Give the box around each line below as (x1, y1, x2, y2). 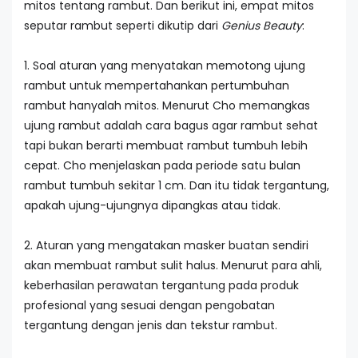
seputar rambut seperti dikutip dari (24, 18, 221, 34)
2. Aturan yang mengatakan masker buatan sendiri (24, 237, 308, 253)
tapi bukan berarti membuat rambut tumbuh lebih (24, 137, 308, 153)
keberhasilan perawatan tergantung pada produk (24, 277, 299, 293)
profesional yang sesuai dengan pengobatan (24, 297, 275, 313)
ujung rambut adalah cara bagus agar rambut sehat (24, 117, 318, 133)
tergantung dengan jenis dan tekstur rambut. (24, 317, 277, 333)
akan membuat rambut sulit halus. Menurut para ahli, (24, 257, 322, 273)
